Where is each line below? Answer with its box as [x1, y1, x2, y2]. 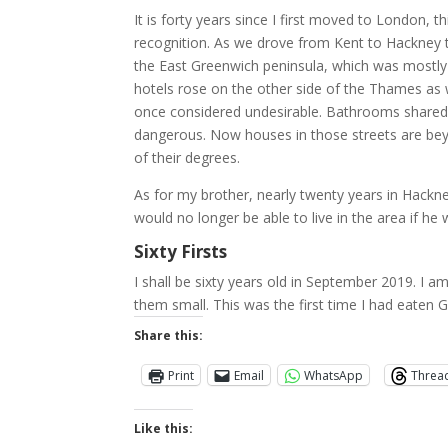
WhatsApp [304, 366, 364, 384]
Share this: [134, 327, 204, 344]
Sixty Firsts [134, 240, 228, 263]
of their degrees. [134, 148, 241, 167]
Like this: [134, 420, 194, 437]
